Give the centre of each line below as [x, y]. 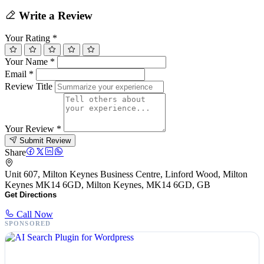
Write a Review [54, 15]
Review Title [29, 87]
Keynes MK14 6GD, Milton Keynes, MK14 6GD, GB [108, 185]
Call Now [34, 214]
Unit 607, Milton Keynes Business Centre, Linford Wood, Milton [126, 174]
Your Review [31, 129]
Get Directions [31, 195]
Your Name [27, 62]
